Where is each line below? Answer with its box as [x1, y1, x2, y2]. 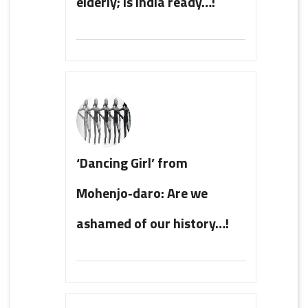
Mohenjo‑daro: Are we [76, 181, 208, 203]
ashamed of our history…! [76, 212, 229, 234]
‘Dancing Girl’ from [76, 151, 188, 173]
